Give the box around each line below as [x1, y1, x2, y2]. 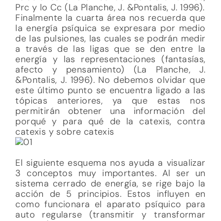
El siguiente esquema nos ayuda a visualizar [15, 156, 206, 169]
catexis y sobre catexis [15, 125, 114, 138]
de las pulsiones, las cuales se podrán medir [15, 32, 206, 44]
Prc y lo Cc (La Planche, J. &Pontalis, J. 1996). [15, 1, 205, 13]
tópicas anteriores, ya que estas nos [15, 94, 206, 107]
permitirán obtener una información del [15, 105, 206, 117]
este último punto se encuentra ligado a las [15, 84, 206, 96]
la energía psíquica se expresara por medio [15, 22, 206, 34]
